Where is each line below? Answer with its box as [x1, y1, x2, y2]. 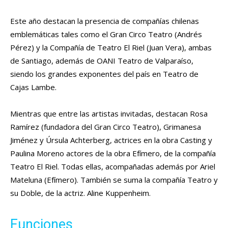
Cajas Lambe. [10, 81, 56, 92]
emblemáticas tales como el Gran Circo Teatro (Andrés [10, 28, 202, 39]
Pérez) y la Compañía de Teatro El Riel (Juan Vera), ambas [10, 42, 212, 52]
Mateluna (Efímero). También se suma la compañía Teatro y [10, 174, 218, 185]
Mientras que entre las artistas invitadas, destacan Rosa [10, 108, 208, 119]
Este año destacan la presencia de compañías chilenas [10, 15, 199, 26]
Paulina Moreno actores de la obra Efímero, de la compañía [10, 148, 216, 158]
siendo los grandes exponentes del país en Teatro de [10, 68, 198, 79]
